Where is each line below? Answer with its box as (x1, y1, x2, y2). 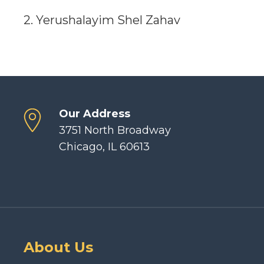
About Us (24, 239, 93, 256)
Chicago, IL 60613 (59, 140, 150, 153)
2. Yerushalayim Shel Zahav (24, 13, 180, 27)
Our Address (59, 107, 130, 120)
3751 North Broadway (59, 124, 171, 137)
